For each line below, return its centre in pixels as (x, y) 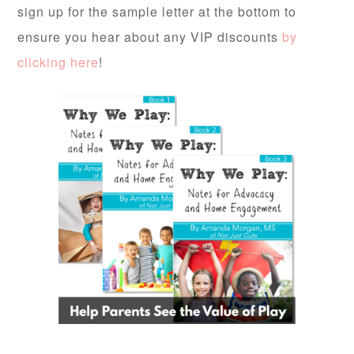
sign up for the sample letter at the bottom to (157, 12)
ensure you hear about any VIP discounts (150, 37)
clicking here (58, 62)
